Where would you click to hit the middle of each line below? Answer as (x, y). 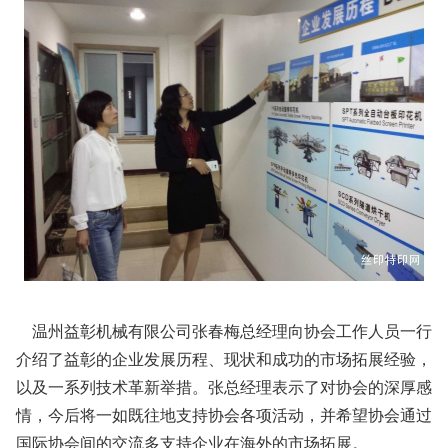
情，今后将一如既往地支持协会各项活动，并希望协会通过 (224, 415)
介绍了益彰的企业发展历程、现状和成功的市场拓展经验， (224, 359)
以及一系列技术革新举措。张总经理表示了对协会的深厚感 (224, 387)
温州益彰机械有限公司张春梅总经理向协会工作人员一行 (224, 331)
